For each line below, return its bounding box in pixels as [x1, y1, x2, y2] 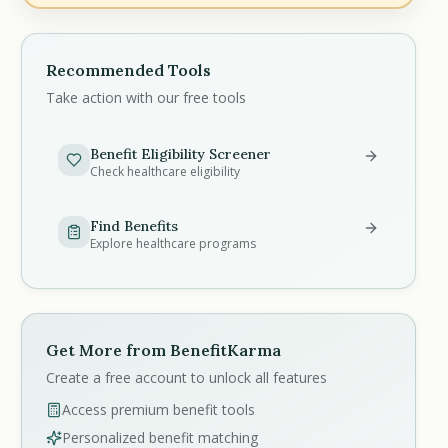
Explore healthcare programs [90, 235, 257, 252]
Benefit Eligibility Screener [90, 145, 272, 163]
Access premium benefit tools [62, 400, 256, 419]
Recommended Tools [46, 60, 212, 80]
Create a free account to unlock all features [46, 368, 328, 387]
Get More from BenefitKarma [46, 340, 282, 360]
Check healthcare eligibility [90, 163, 241, 180]
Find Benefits [90, 217, 179, 235]
